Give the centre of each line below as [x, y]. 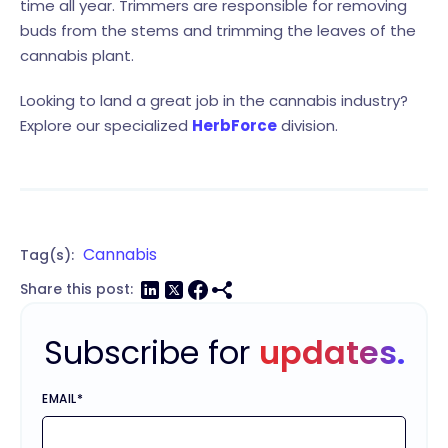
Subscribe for [151, 352]
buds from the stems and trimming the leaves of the [218, 30]
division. [307, 125]
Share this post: [76, 289]
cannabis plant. [77, 55]
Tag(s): [47, 254]
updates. [331, 352]
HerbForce [234, 125]
